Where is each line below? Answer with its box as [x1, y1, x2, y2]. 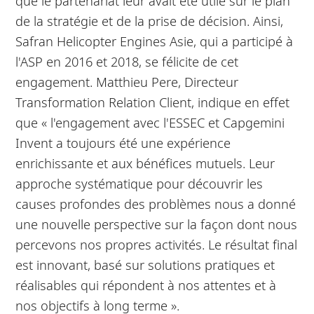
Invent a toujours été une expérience [15, 133, 231, 151]
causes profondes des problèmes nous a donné [15, 194, 296, 212]
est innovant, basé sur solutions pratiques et [15, 255, 275, 273]
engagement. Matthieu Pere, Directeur [15, 72, 239, 90]
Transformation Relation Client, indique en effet [15, 93, 290, 111]
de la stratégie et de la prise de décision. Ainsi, [15, 11, 284, 29]
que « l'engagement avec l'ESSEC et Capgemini [15, 113, 285, 131]
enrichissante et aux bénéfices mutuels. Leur [15, 153, 275, 172]
